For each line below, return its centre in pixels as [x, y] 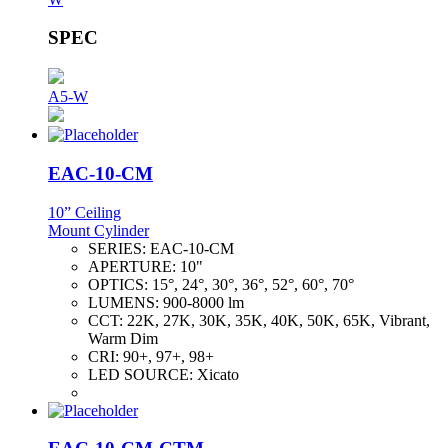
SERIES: [119, 248]
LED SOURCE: [142, 374]
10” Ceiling [84, 212]
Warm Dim [123, 338]
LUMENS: [125, 302]
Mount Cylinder [98, 230]
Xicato [218, 374]
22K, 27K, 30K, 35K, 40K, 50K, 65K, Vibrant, [278, 320]
